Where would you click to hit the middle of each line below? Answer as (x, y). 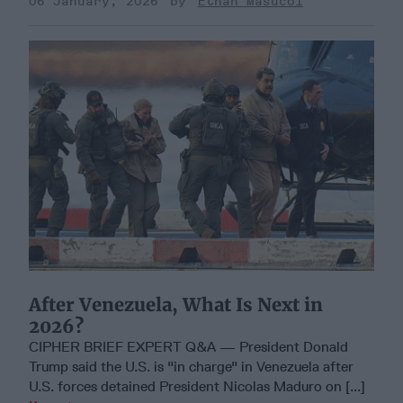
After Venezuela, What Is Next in (176, 304)
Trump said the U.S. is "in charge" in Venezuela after (191, 366)
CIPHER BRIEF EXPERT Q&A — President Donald (188, 346)
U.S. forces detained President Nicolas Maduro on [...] (197, 386)
